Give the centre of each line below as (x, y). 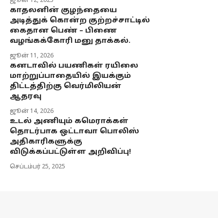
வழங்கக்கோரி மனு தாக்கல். (70, 41)
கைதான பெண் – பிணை (63, 31)
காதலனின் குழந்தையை (63, 11)
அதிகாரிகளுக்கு (46, 142)
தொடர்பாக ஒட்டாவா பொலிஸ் (74, 132)
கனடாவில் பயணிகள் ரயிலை (74, 66)
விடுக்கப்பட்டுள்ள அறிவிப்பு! (71, 152)
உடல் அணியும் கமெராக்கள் (69, 122)
